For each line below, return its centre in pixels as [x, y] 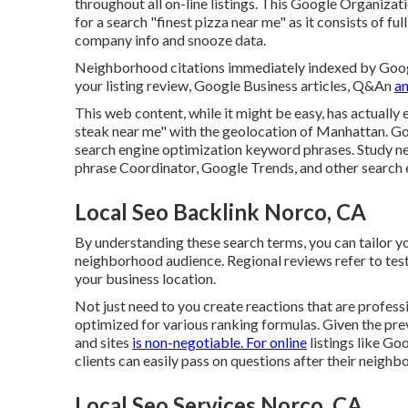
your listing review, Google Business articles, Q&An [235, 85]
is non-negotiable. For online [219, 342]
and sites [103, 342]
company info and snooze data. [170, 40]
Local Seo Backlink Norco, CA [220, 212]
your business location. [145, 278]
